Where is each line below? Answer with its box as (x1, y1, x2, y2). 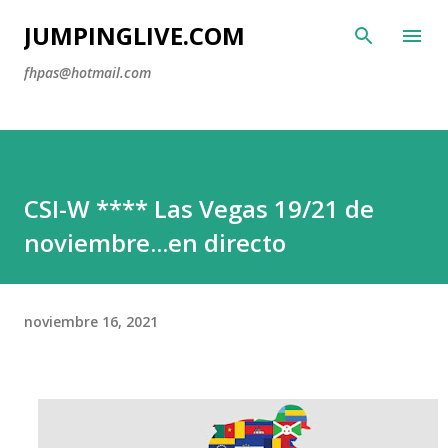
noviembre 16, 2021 (24, 311, 158, 331)
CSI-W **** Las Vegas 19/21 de (24, 192, 374, 225)
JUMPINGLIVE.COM (24, 19, 245, 52)
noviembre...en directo (24, 226, 286, 259)
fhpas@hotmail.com (24, 63, 151, 82)
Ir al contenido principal (145, 16, 307, 34)
